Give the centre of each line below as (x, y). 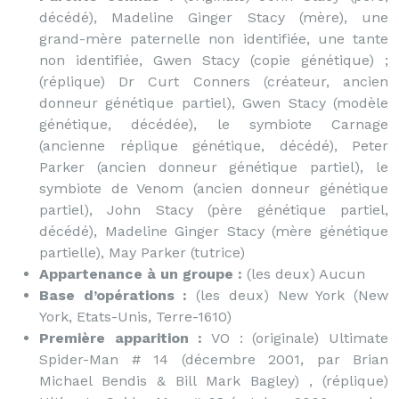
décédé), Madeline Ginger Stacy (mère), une (214, 17)
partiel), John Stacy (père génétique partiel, (214, 210)
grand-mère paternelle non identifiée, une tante (214, 39)
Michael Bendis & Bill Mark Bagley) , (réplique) (214, 381)
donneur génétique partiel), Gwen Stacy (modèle (214, 103)
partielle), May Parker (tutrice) (142, 252)
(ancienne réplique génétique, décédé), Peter (214, 146)
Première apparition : (121, 338)
